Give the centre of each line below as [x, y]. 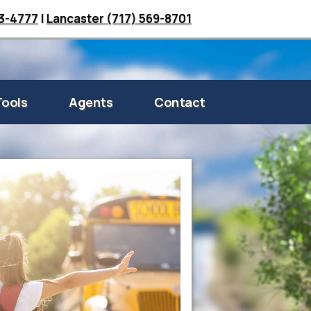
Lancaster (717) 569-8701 [119, 18]
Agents [91, 102]
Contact [180, 102]
